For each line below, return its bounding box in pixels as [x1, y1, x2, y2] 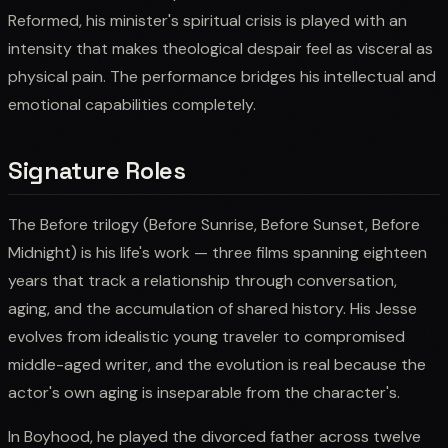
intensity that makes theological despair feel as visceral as [8, 37, 433, 59]
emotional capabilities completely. [8, 93, 256, 115]
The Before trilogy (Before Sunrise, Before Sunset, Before [8, 213, 420, 235]
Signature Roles [8, 154, 186, 186]
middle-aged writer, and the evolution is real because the [8, 353, 426, 375]
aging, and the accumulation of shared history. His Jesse [8, 297, 417, 319]
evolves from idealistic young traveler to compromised [8, 325, 405, 347]
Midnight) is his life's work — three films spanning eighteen [8, 241, 427, 263]
